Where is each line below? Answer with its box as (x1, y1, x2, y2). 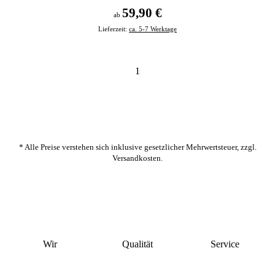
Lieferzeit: (98, 25, 129, 33)
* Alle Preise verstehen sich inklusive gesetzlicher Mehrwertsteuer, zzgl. (18, 142, 257, 152)
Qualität (122, 239, 153, 250)
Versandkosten (112, 153, 161, 163)
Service (211, 239, 240, 250)
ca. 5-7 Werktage (129, 25, 177, 33)
